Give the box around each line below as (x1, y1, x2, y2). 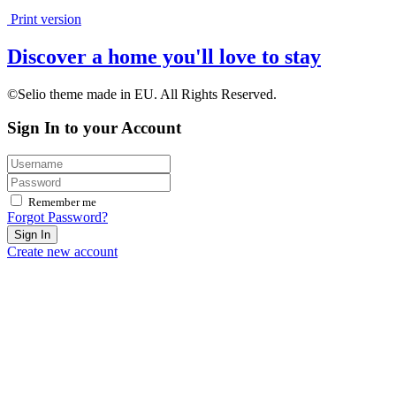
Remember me (28, 195, 96, 209)
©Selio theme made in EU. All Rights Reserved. (7, 86, 277, 102)
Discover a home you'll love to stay (7, 44, 321, 68)
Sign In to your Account (7, 118, 181, 138)
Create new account (7, 244, 118, 260)
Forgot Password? (7, 209, 108, 225)
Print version (7, 11, 81, 27)
